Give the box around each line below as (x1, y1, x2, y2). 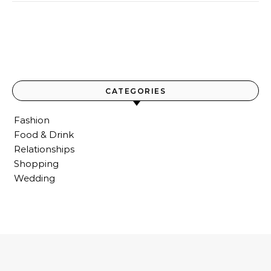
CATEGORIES (105, 87, 166, 96)
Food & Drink (14, 129, 74, 140)
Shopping (14, 158, 59, 169)
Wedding (14, 172, 55, 184)
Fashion (14, 114, 50, 126)
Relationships (14, 143, 74, 155)
